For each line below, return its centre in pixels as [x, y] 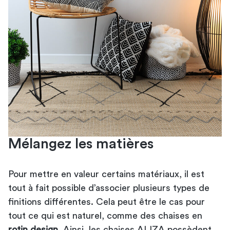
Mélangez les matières [81, 143]
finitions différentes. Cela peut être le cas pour [107, 202]
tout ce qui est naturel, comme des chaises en [105, 215]
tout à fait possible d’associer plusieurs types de [109, 188]
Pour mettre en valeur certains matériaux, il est [106, 174]
